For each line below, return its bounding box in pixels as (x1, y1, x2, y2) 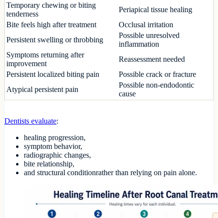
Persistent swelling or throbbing (6, 36, 103, 44)
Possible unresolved (119, 31, 180, 40)
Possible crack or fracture (119, 70, 196, 79)
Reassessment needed (119, 55, 185, 64)
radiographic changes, (24, 151, 91, 160)
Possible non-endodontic (119, 81, 194, 90)
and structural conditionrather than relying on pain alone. (24, 168, 197, 177)
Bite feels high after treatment (6, 20, 96, 29)
